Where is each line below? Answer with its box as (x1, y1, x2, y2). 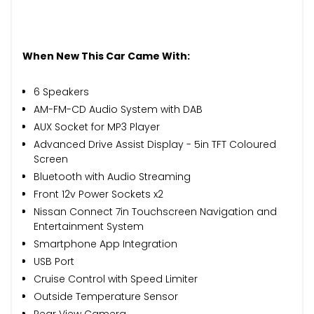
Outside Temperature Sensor (34, 289, 178, 303)
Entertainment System (34, 219, 144, 233)
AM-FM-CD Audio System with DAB (34, 102, 203, 116)
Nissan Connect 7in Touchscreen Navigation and (34, 204, 277, 219)
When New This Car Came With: (22, 48, 190, 63)
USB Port (34, 254, 74, 268)
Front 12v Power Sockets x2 (34, 186, 163, 201)
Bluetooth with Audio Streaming (34, 169, 191, 184)
